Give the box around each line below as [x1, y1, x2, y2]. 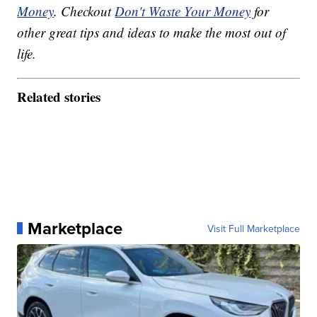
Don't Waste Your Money [115, 2, 251, 21]
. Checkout [54, 2, 115, 21]
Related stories [17, 86, 101, 106]
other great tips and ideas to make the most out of [17, 23, 287, 42]
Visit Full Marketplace [207, 221, 300, 236]
